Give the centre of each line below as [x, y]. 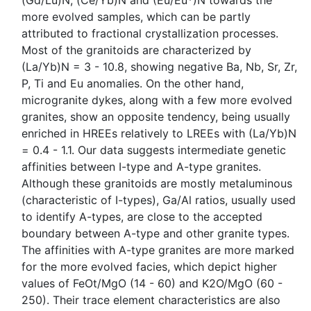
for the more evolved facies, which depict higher [149, 267]
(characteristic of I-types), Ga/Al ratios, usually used [159, 200]
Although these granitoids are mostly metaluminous [157, 183]
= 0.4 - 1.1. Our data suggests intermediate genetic [154, 150]
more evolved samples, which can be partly [136, 17]
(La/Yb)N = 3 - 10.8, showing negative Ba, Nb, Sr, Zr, [159, 67]
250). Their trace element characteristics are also [151, 300]
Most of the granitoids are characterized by [136, 50]
